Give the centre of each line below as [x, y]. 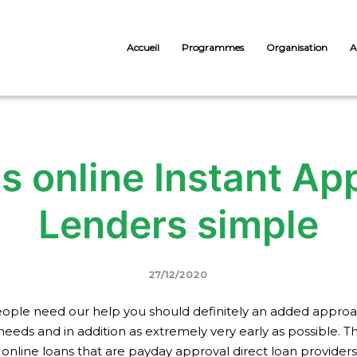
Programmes [213, 47]
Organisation [297, 47]
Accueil [143, 47]
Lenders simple [178, 224]
